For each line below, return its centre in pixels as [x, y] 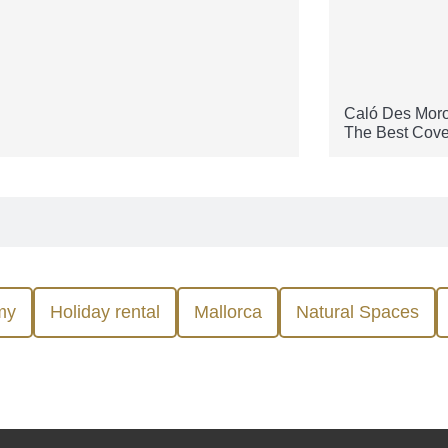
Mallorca [228, 312]
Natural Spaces [357, 312]
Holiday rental [105, 312]
